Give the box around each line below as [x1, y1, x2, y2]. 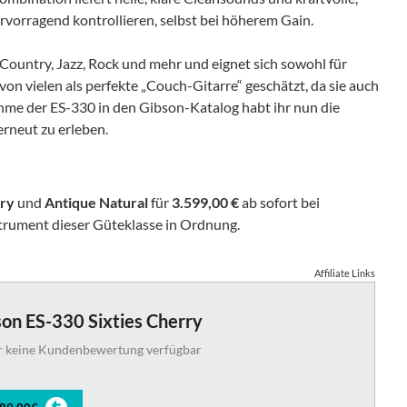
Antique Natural [45, 194, 148, 211]
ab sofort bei [239, 194, 320, 211]
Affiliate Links [314, 267, 375, 279]
